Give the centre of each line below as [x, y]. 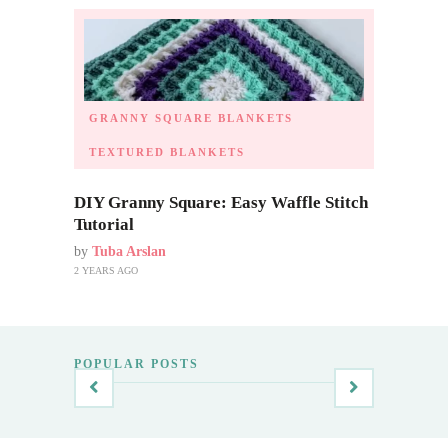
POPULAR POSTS [136, 363]
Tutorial [104, 224]
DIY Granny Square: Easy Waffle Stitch [221, 202]
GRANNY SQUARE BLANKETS [191, 117]
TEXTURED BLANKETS [167, 151]
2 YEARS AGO [106, 270]
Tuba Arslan [129, 251]
